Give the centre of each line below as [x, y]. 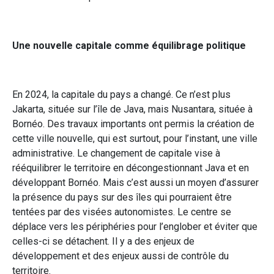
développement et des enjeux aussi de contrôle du [120, 256]
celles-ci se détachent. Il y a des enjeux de [103, 241]
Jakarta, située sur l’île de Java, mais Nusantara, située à [132, 109]
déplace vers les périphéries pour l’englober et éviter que [135, 226]
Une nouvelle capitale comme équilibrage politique [129, 45]
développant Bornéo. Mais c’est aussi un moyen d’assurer [135, 182]
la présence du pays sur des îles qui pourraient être [122, 197]
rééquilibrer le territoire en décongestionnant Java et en [131, 168]
